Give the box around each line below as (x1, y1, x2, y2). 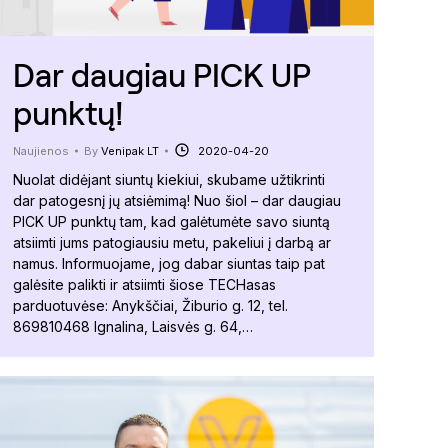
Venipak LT (101, 143, 159, 158)
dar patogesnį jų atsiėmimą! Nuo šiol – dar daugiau (13, 191, 341, 209)
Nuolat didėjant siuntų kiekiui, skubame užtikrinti (13, 170, 325, 188)
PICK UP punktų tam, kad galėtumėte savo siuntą (13, 212, 330, 230)
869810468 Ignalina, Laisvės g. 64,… (13, 317, 253, 335)
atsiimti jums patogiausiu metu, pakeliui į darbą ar (13, 233, 331, 251)
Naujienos (13, 143, 69, 158)
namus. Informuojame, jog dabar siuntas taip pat (13, 254, 325, 272)
